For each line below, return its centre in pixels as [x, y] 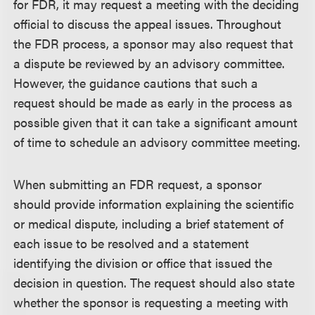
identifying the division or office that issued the [143, 263]
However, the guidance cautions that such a [136, 83]
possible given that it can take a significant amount [156, 122]
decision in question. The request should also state [154, 282]
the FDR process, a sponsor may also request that [154, 43]
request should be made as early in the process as [153, 102]
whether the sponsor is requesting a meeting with [151, 302]
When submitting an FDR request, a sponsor [138, 184]
